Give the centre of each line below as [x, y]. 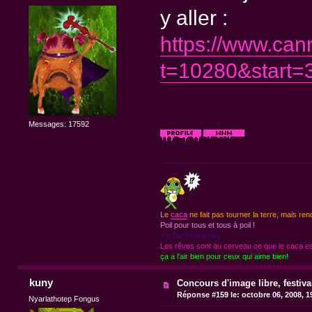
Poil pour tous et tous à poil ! [207, 225]
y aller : [194, 18]
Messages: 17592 [59, 124]
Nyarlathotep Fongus [64, 298]
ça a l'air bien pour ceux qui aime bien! [224, 257]
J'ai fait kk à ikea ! [190, 236]
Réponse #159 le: [209, 295]
